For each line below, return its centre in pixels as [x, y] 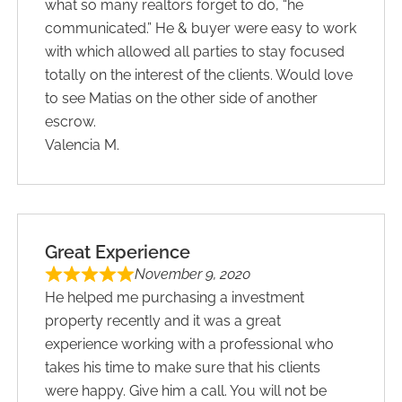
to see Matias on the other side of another [182, 98]
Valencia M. [83, 144]
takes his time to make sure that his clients [183, 367]
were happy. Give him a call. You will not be [186, 390]
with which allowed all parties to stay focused [195, 51]
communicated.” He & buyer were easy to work [201, 28]
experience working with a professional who [190, 344]
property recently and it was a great [163, 320]
